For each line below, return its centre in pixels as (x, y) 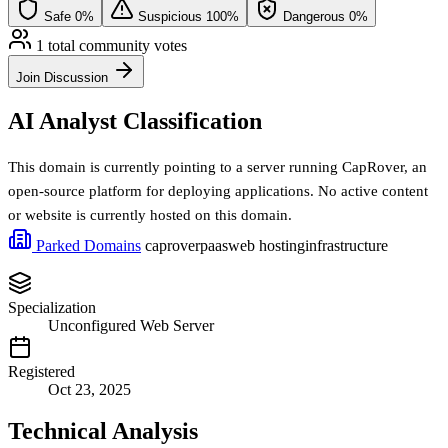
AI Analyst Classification (135, 120)
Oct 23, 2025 (89, 389)
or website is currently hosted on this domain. (150, 214)
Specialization (52, 307)
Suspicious (170, 16)
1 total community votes (111, 45)
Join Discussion (64, 77)
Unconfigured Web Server (131, 325)
